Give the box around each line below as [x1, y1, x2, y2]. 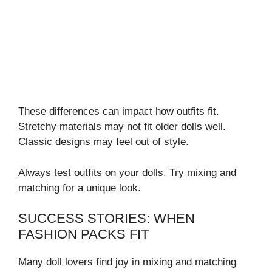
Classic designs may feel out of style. [18, 136, 189, 148]
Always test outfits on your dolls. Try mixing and [18, 166, 236, 178]
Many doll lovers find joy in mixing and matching [18, 256, 236, 268]
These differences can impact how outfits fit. [18, 106, 219, 117]
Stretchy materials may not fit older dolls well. [18, 121, 226, 132]
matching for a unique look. [18, 182, 141, 194]
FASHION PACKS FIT [18, 226, 149, 242]
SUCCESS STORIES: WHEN [18, 211, 195, 226]
